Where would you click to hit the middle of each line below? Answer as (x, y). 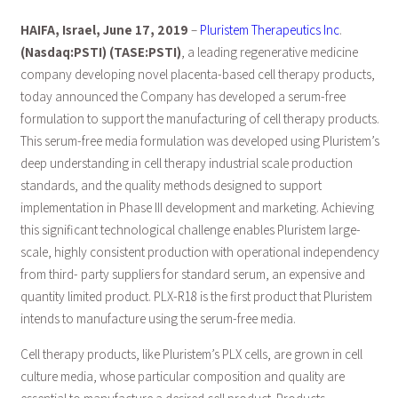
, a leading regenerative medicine (269, 52)
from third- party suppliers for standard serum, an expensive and (192, 275)
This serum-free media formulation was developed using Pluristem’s (199, 141)
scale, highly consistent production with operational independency (199, 252)
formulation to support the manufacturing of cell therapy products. (199, 119)
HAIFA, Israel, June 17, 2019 (105, 30)
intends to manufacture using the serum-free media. (158, 319)
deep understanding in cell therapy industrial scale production (186, 163)
